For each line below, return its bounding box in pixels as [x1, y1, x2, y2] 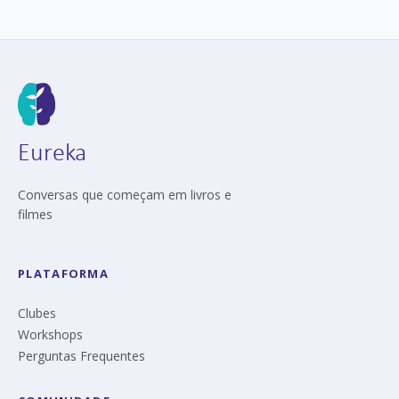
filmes [18, 206, 53, 223]
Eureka [18, 136, 86, 167]
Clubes [18, 305, 56, 322]
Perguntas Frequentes [18, 347, 145, 364]
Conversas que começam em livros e [18, 186, 232, 203]
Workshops [18, 326, 83, 343]
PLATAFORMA [18, 265, 109, 281]
